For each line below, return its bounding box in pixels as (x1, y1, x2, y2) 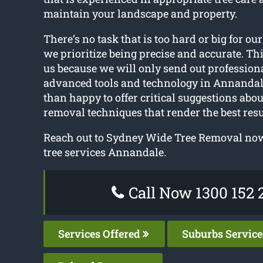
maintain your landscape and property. (43, 6, 237, 21)
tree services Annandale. (43, 145, 166, 160)
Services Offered (58, 227, 143, 241)
